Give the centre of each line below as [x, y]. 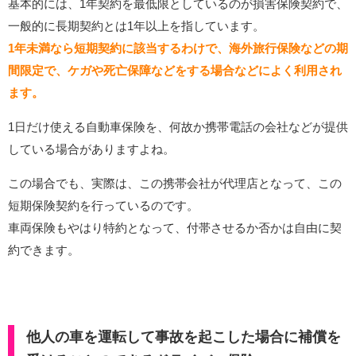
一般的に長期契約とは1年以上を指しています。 [136, 26]
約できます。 [44, 250]
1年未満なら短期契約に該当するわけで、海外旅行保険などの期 [178, 48]
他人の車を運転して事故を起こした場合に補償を [184, 337]
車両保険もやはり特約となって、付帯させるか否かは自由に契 [175, 228]
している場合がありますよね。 [91, 149]
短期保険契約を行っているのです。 [103, 206]
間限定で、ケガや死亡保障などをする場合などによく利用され [175, 71]
